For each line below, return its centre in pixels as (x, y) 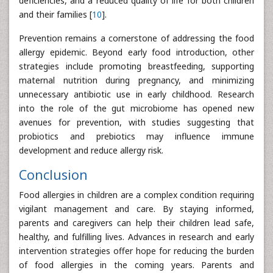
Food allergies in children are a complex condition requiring (136, 194)
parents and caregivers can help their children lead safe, (136, 222)
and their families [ (55, 14)
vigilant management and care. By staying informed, (136, 208)
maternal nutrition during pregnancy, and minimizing (136, 80)
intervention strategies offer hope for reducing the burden (136, 250)
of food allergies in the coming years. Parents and (136, 264)
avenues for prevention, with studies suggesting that (136, 122)
